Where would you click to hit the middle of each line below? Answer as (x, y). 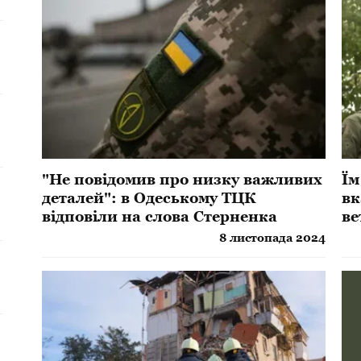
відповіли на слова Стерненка (160, 217)
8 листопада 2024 (273, 238)
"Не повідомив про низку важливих (183, 180)
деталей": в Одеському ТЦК (149, 198)
